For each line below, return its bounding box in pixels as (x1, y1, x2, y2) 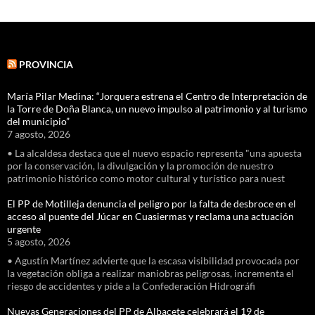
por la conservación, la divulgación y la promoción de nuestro (7, 159, 274, 172)
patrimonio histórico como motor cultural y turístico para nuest (7, 172, 285, 184)
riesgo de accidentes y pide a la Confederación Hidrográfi (7, 279, 255, 292)
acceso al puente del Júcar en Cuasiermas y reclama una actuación (7, 210, 294, 222)
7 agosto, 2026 (7, 127, 70, 140)
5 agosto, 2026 (7, 235, 70, 247)
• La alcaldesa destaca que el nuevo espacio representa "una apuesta (7, 146, 302, 159)
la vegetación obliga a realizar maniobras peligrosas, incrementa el (7, 266, 294, 279)
